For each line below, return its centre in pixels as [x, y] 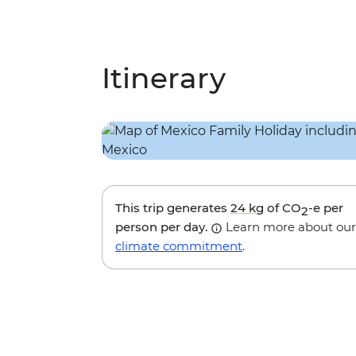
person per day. [163, 227]
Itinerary [164, 78]
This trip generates [173, 208]
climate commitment [179, 246]
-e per [326, 208]
